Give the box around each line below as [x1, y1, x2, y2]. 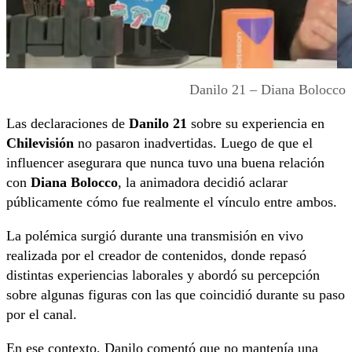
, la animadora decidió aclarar [118, 174, 288, 190]
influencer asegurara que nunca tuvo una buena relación [6, 154, 324, 170]
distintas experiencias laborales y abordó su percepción [6, 266, 320, 283]
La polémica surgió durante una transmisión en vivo [6, 227, 303, 244]
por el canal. [6, 306, 77, 322]
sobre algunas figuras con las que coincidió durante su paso [6, 286, 345, 302]
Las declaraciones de [6, 115, 129, 131]
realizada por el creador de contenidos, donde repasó [6, 247, 306, 263]
